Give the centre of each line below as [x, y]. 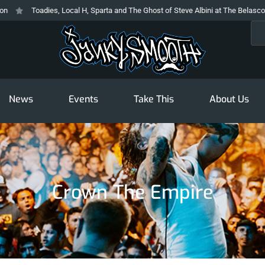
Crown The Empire [132, 193]
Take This [153, 99]
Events [83, 99]
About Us [229, 99]
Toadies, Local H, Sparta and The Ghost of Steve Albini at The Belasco [131, 10]
